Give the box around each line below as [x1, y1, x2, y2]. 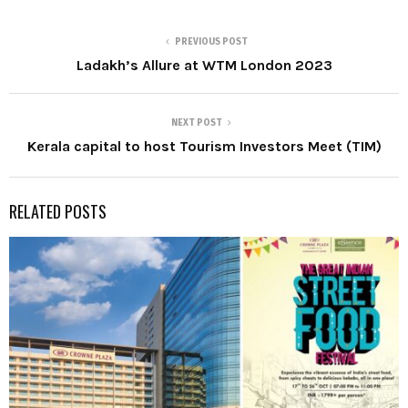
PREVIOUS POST [175, 36, 248, 47]
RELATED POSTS [9, 199, 107, 223]
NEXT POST [171, 117, 222, 128]
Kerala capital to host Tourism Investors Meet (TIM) [26, 137, 382, 155]
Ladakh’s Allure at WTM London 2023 [76, 56, 332, 74]
